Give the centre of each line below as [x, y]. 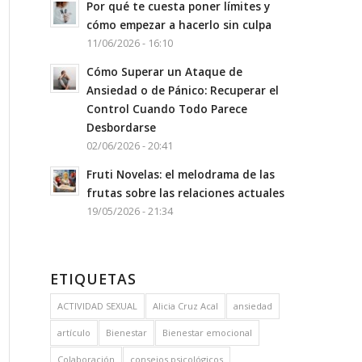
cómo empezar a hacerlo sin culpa [179, 24]
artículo [74, 332]
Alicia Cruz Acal [186, 305]
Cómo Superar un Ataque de [165, 71]
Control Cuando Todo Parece [167, 108]
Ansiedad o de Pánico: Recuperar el [183, 90]
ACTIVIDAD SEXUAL [98, 305]
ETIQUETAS [94, 278]
